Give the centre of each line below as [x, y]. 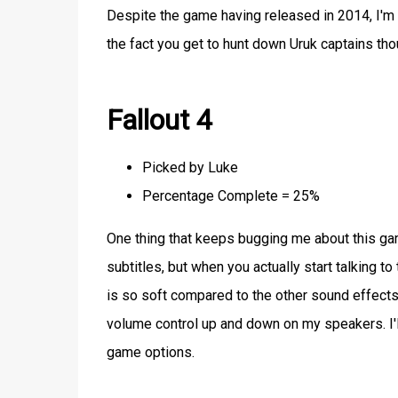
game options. [150, 352]
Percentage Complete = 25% [231, 195]
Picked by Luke [190, 167]
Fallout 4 [159, 120]
